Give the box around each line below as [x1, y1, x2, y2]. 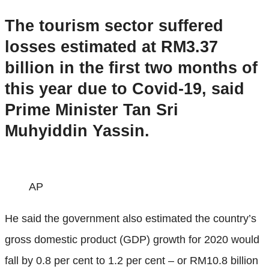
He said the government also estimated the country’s [5, 212, 256, 225]
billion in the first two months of [5, 59, 258, 77]
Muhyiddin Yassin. [5, 122, 150, 141]
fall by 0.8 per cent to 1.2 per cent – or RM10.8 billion [5, 254, 258, 267]
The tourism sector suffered [5, 17, 223, 35]
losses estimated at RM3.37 [5, 38, 218, 56]
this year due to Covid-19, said [5, 80, 244, 98]
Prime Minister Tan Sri [5, 101, 178, 119]
